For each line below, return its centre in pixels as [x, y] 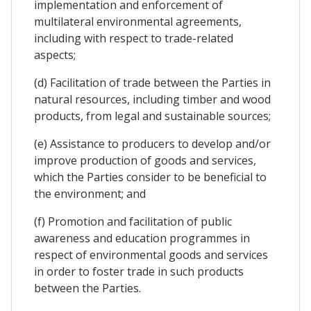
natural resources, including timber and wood [152, 99]
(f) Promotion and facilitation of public [133, 221]
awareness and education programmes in [142, 238]
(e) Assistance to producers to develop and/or [152, 143]
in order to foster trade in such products [139, 271]
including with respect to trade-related [134, 38]
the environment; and [90, 193]
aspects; [55, 54]
